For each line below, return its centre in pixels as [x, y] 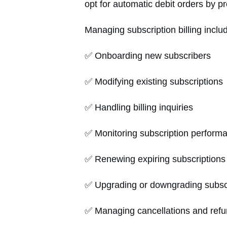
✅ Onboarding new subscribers [148, 56]
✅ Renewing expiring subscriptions [155, 159]
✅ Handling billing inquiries [139, 108]
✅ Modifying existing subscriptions [154, 82]
